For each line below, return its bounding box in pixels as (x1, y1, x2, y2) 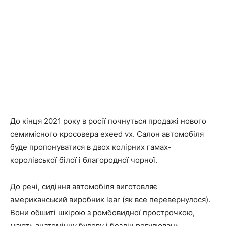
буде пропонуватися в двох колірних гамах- (10, 142, 172, 152)
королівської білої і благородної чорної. (10, 155, 157, 165)
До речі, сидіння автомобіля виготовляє (10, 182, 157, 191)
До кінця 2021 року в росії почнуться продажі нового (10, 116, 206, 126)
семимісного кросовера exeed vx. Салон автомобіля (10, 129, 204, 139)
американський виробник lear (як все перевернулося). (10, 195, 210, 204)
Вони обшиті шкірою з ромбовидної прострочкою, (10, 208, 195, 217)
